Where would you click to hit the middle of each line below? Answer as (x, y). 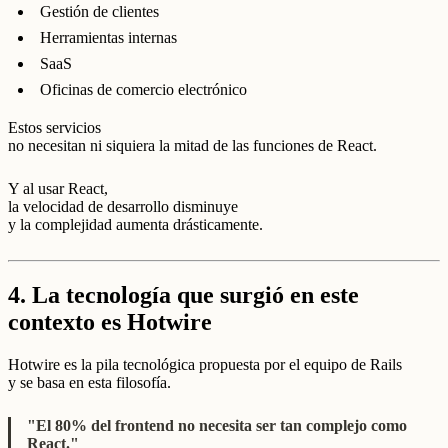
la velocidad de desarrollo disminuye (123, 207)
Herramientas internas (108, 37)
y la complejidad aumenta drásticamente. (135, 225)
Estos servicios (54, 127)
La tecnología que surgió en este (195, 294)
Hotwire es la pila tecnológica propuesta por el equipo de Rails (205, 364)
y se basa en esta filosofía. (89, 382)
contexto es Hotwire (110, 321)
